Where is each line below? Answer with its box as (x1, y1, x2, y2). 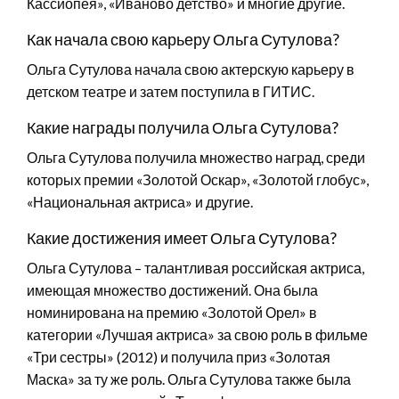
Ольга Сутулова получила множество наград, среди (27, 148, 365, 166)
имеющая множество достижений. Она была (27, 281, 318, 298)
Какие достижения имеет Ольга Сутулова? (27, 227, 337, 248)
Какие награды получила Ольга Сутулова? (27, 117, 338, 137)
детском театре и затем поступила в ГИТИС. (27, 82, 314, 100)
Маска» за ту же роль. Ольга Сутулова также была (27, 370, 351, 387)
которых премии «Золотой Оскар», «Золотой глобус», (27, 170, 369, 188)
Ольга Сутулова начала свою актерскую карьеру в (27, 60, 354, 77)
